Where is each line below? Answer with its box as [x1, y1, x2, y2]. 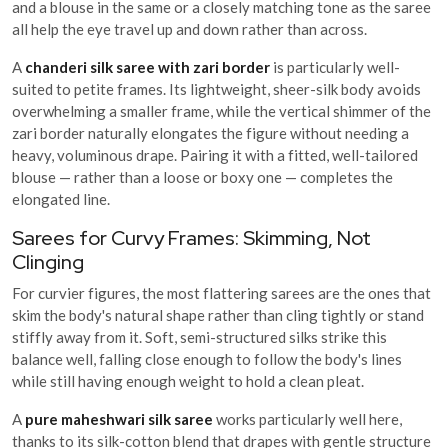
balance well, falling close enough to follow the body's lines [12, 349, 402, 368]
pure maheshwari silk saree [25, 409, 213, 428]
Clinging [12, 248, 84, 275]
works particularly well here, [213, 409, 402, 428]
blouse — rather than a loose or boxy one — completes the [12, 167, 393, 186]
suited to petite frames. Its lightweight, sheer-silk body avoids [12, 79, 421, 98]
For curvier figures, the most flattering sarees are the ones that [12, 283, 431, 302]
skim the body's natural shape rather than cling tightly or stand [12, 305, 424, 324]
